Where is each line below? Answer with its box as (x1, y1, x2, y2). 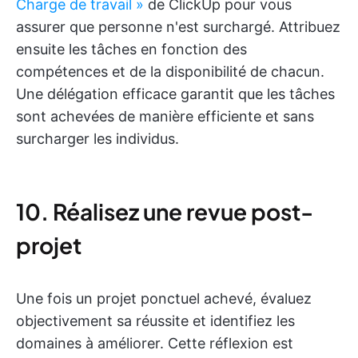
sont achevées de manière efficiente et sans (16, 107, 314, 125)
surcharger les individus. (16, 129, 179, 147)
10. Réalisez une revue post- (16, 197, 313, 225)
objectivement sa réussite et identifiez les (16, 312, 295, 329)
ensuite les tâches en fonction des (16, 40, 247, 58)
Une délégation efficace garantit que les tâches (16, 85, 335, 102)
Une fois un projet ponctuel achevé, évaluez (16, 289, 312, 307)
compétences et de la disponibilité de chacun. (16, 62, 324, 80)
